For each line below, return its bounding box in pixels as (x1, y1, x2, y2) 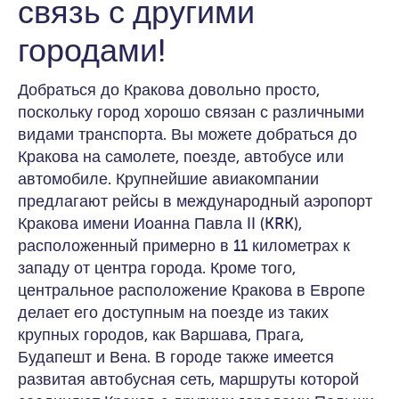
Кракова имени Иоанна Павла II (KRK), (18, 213, 302, 234)
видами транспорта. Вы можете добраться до (18, 124, 357, 145)
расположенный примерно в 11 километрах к (18, 235, 350, 256)
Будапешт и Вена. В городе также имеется (18, 346, 334, 368)
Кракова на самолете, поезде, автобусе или (18, 146, 344, 167)
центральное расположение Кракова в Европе (18, 280, 365, 301)
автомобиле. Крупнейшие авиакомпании (18, 168, 319, 190)
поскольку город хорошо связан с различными (18, 102, 364, 123)
